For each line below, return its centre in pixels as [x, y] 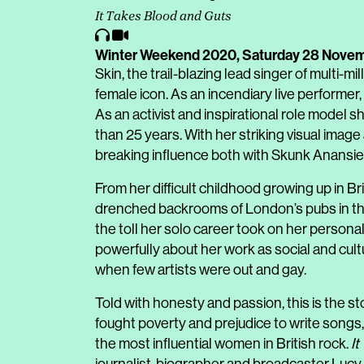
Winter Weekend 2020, [169, 55]
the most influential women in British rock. [223, 344]
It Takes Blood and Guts [163, 17]
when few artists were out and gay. [201, 270]
